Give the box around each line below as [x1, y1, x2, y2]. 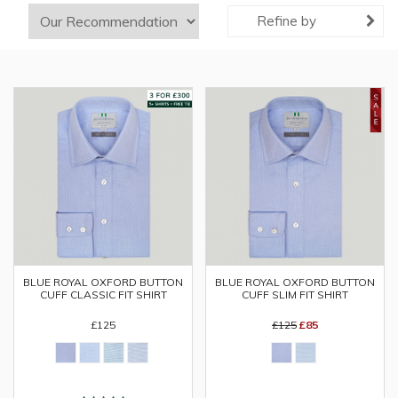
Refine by [257, 12, 316, 29]
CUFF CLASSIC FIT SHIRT [39, 288, 167, 301]
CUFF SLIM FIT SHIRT [242, 288, 348, 301]
